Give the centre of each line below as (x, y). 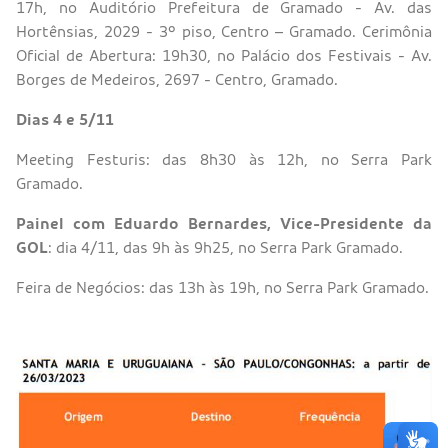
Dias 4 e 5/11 (65, 119)
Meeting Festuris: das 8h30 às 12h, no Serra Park (224, 159)
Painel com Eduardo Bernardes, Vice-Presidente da (224, 223)
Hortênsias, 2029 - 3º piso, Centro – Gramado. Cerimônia (224, 31)
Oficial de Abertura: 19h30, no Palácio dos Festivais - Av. (224, 55)
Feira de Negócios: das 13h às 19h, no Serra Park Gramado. (222, 287)
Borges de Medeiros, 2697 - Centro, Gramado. (177, 79)
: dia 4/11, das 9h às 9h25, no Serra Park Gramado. (225, 247)
